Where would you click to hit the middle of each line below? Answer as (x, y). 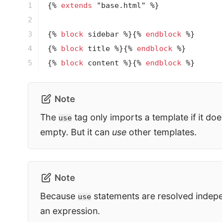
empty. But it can (76, 132)
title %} (103, 49)
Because (59, 196)
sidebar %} (108, 34)
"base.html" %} (125, 6)
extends (76, 6)
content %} (108, 63)
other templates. (162, 132)
